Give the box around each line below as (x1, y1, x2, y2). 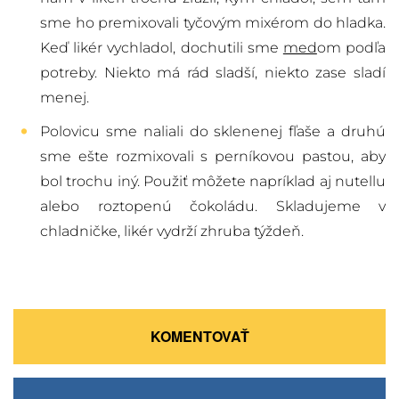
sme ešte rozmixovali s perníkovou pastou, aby (40, 148, 386, 166)
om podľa (316, 39, 387, 57)
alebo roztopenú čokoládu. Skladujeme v (40, 198, 386, 216)
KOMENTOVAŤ (150, 326, 249, 347)
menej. (40, 89, 89, 107)
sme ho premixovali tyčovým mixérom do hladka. (40, 14, 386, 32)
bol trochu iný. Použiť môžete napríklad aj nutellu (40, 173, 386, 191)
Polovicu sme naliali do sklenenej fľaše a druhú (40, 123, 386, 141)
